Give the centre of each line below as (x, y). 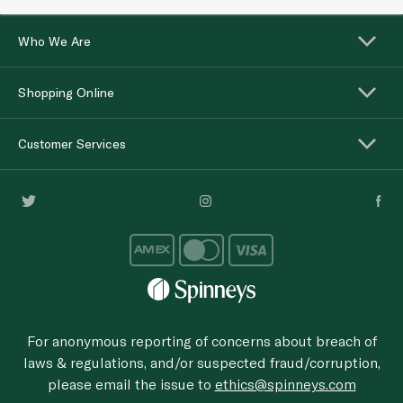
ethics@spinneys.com (285, 383)
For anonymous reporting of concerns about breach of (201, 340)
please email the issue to (131, 383)
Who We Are (54, 41)
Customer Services (72, 144)
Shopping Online (66, 93)
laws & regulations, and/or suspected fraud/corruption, (201, 362)
